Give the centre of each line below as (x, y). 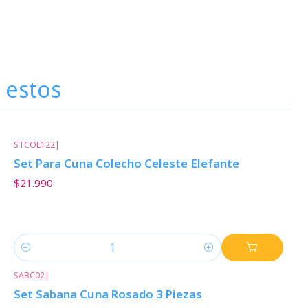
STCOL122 (34, 145)
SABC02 (29, 275)
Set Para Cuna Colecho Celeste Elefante (126, 164)
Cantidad (34, 255)
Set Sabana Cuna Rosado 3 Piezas (108, 294)
